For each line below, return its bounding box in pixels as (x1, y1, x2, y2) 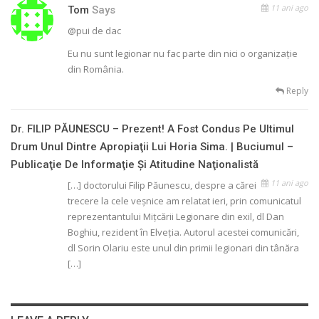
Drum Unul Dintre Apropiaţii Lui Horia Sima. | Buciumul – (11, 140, 293, 154)
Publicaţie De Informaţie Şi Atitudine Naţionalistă (11, 158, 258, 172)
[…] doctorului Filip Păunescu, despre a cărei (68, 179, 256, 192)
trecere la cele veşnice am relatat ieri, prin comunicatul (68, 194, 301, 208)
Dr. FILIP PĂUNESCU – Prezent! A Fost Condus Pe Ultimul (11, 122, 294, 136)
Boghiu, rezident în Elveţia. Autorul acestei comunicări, (68, 226, 299, 239)
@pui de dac (68, 24, 121, 38)
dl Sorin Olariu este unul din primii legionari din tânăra (68, 241, 299, 255)
